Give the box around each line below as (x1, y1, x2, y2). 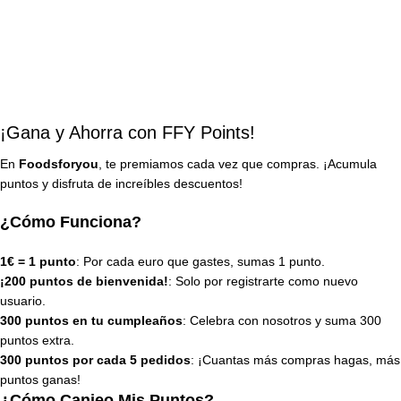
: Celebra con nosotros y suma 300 (183, 312, 381, 328)
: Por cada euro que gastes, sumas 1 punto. (76, 253, 325, 269)
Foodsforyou (19, 156, 98, 171)
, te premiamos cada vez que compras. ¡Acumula (98, 156, 377, 171)
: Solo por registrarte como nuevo (168, 273, 358, 288)
